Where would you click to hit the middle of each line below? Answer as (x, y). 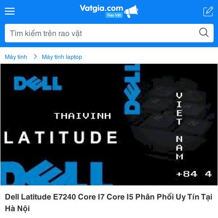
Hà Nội (17, 208)
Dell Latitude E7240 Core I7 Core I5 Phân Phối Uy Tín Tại (109, 196)
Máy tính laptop (62, 56)
